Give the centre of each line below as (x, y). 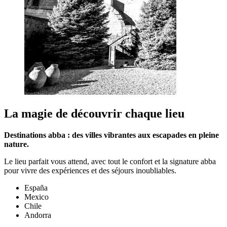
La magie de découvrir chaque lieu (94, 114)
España (36, 188)
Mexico (36, 197)
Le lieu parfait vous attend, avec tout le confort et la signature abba (110, 162)
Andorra (38, 215)
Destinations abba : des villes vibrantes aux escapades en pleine (111, 135)
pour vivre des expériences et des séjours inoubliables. (90, 171)
